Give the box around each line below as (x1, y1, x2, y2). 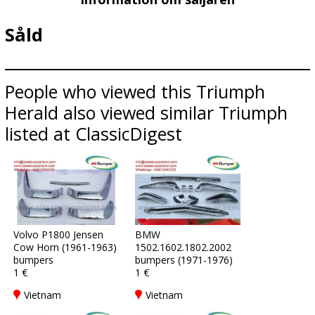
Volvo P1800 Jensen (13, 228, 103, 241)
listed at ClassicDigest (5, 122, 182, 146)
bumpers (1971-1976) (135, 253, 233, 266)
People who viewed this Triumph (5, 79, 265, 103)
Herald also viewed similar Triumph (5, 101, 288, 124)
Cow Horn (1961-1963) (13, 240, 117, 254)
